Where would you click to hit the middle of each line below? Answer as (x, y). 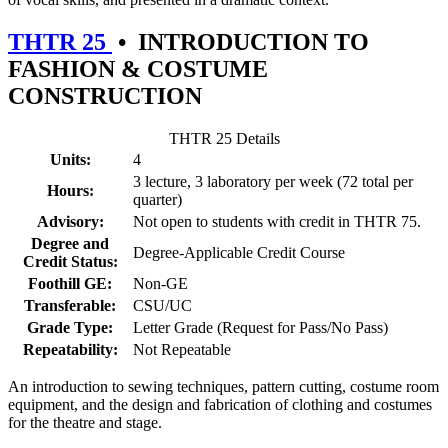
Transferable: (70, 305)
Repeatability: (70, 349)
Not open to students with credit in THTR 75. (277, 221)
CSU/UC (162, 305)
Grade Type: (70, 327)
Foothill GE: (70, 283)
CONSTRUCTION (105, 95)
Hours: (70, 190)
